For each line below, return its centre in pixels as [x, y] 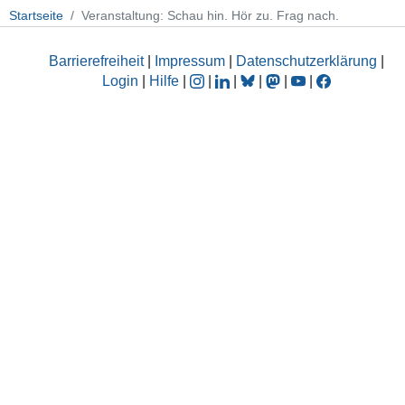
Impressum [190, 61]
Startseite [36, 16]
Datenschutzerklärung [306, 61]
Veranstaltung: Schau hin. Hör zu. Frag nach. [210, 16]
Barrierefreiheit [96, 61]
